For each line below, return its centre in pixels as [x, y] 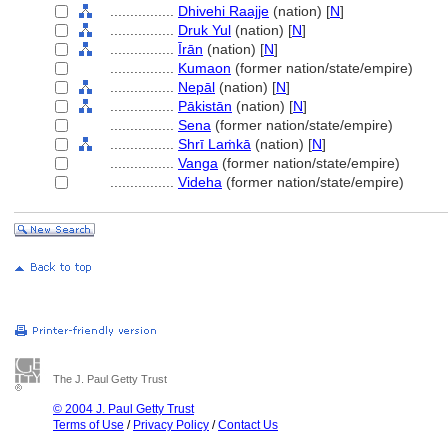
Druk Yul [204, 30]
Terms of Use [88, 425]
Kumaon [204, 68]
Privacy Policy [171, 425]
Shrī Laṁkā [214, 144]
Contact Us [248, 425]
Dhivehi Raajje [223, 11]
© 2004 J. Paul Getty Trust [123, 409]
